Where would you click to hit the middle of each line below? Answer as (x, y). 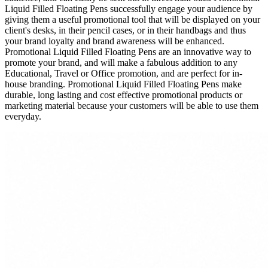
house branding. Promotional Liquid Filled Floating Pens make (123, 84)
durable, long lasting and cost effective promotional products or (124, 95)
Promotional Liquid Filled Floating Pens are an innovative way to (128, 51)
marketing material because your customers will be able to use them (132, 105)
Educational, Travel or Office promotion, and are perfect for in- (124, 73)
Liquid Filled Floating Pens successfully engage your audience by (129, 8)
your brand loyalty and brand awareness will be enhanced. (115, 41)
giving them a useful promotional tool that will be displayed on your (133, 19)
